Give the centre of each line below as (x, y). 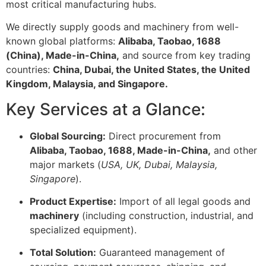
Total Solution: (63, 253)
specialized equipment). (83, 230)
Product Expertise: (73, 202)
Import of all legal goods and (183, 202)
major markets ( (65, 164)
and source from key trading (185, 56)
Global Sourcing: (68, 136)
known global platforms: (62, 41)
